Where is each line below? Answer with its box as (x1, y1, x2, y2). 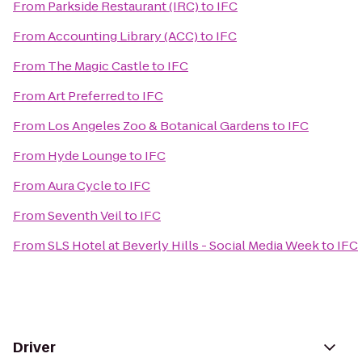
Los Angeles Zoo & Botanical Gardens (48, 117, 270, 134)
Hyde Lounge (48, 147, 127, 164)
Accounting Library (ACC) (48, 27, 198, 44)
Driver (13, 338, 56, 357)
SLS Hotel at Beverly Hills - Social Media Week (48, 237, 319, 254)
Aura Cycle (48, 177, 112, 194)
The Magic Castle (48, 57, 149, 74)
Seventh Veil (48, 207, 122, 224)
